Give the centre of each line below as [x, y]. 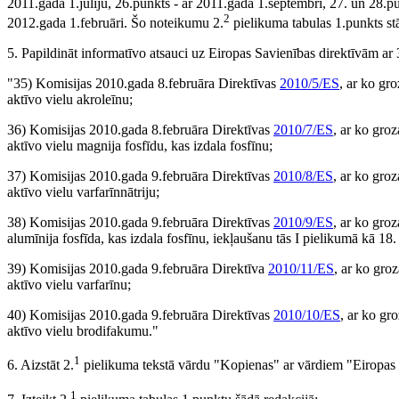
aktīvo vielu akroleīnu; [70, 100]
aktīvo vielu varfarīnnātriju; [83, 192]
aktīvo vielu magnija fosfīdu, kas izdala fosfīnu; [140, 146]
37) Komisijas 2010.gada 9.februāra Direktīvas [140, 176]
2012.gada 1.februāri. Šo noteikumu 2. [115, 23]
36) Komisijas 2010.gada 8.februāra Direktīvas [140, 130]
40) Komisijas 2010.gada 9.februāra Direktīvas [140, 315]
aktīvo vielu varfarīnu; [69, 285]
